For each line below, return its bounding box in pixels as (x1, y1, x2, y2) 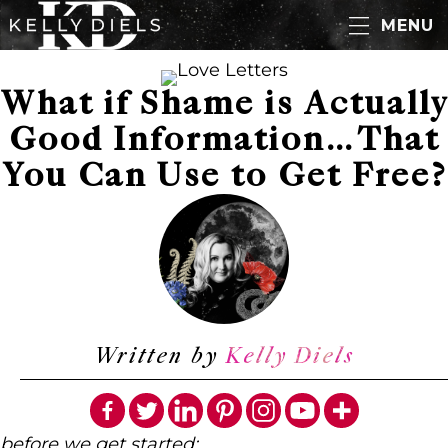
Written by (94, 342, 225, 371)
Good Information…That (8, 120, 440, 161)
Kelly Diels (225, 342, 354, 371)
